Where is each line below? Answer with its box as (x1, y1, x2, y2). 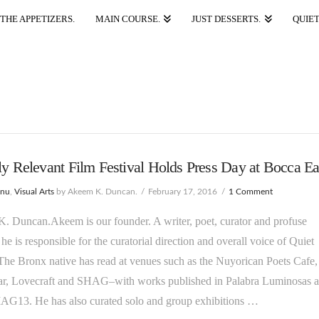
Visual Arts (14, 187, 54, 196)
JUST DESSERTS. (192, 14, 261, 24)
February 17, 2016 (148, 187, 218, 196)
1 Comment (229, 187, 273, 196)
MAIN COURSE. (95, 14, 160, 24)
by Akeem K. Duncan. (53, 187, 137, 196)
